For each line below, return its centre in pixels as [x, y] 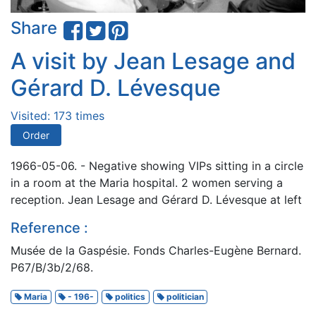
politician [184, 296]
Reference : [49, 227]
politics [129, 296]
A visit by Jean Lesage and [153, 61]
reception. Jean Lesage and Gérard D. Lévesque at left [156, 199]
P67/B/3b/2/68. [52, 267]
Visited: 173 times [57, 115]
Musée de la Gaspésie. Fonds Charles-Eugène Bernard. [156, 250]
